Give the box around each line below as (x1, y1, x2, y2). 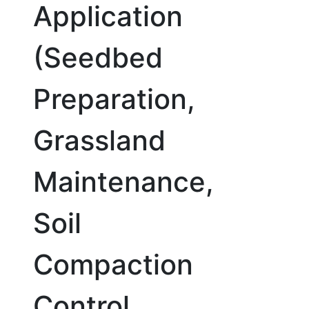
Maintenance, (33, 165, 214, 199)
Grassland (33, 123, 166, 157)
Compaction (33, 248, 193, 281)
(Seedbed (33, 41, 163, 74)
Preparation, (33, 82, 195, 116)
